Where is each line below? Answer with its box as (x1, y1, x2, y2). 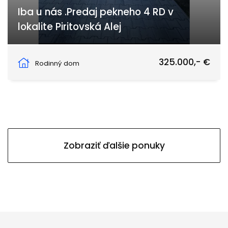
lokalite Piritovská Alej (18, 20, 121, 34)
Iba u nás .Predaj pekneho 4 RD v (18, 5, 174, 19)
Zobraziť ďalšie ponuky (63, 139, 165, 152)
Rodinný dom (35, 59, 79, 69)
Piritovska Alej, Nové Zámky (28, 49, 119, 60)
